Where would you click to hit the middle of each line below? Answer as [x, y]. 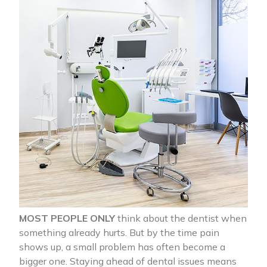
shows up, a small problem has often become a [122, 247]
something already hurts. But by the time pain [119, 233]
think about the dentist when [181, 218]
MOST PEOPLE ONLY [67, 218]
